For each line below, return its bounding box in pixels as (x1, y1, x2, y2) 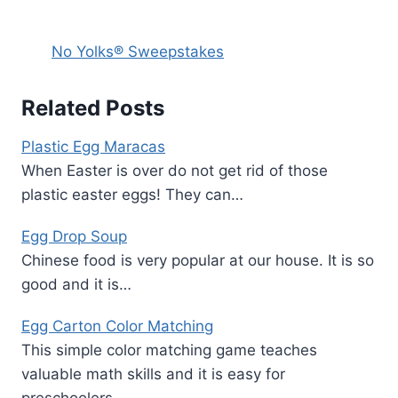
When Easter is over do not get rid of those (21, 162, 328, 180)
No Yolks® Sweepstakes (52, 43, 224, 61)
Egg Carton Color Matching (21, 317, 213, 336)
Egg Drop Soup (21, 227, 127, 246)
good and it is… (21, 275, 131, 294)
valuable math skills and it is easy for (21, 365, 285, 384)
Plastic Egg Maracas (21, 138, 165, 156)
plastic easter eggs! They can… (21, 186, 243, 204)
